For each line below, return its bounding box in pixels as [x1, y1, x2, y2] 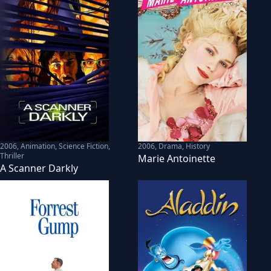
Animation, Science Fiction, [21, 140, 110, 151]
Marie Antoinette [138, 151, 215, 165]
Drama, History [158, 140, 210, 151]
